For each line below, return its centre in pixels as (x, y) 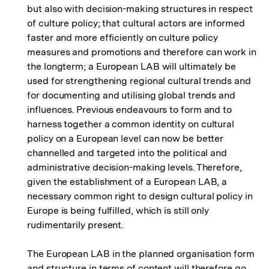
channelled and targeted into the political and (127, 153)
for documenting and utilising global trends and (131, 95)
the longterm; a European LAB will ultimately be (131, 66)
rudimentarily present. (75, 225)
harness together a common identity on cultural (131, 124)
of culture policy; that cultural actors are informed (136, 23)
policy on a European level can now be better (125, 138)
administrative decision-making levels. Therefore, (134, 167)
